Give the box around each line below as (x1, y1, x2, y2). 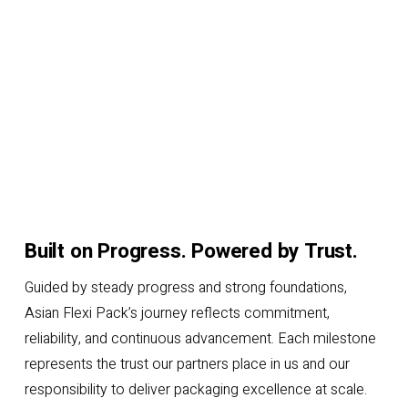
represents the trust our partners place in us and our (25, 352, 351, 375)
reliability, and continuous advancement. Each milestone (25, 327, 377, 350)
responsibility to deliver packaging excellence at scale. (25, 378, 368, 401)
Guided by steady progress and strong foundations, (25, 276, 348, 299)
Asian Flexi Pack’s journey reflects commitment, (25, 301, 331, 324)
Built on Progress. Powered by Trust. (25, 236, 358, 266)
